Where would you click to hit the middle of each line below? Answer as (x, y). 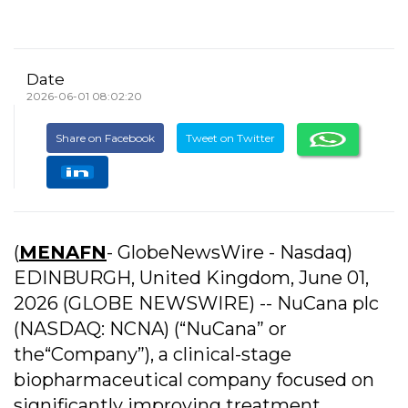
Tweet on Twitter (230, 138)
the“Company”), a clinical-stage (153, 354)
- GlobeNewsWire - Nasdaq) (229, 252)
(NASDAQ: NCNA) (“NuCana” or (150, 329)
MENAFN (63, 252)
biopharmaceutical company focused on (194, 380)
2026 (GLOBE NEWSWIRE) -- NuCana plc (196, 303)
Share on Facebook (105, 138)
